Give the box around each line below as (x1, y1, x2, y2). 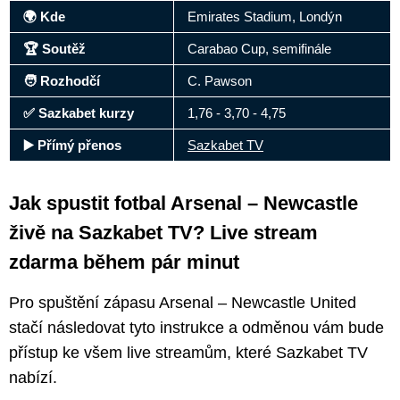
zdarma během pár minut (9, 250, 239, 273)
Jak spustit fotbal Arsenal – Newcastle (9, 191, 358, 214)
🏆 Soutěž (23, 40, 86, 56)
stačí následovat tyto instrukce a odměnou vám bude (9, 318, 384, 337)
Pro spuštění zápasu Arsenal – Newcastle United (9, 293, 356, 312)
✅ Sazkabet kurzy (23, 104, 134, 121)
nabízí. (9, 368, 57, 387)
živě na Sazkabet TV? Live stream (9, 221, 318, 244)
